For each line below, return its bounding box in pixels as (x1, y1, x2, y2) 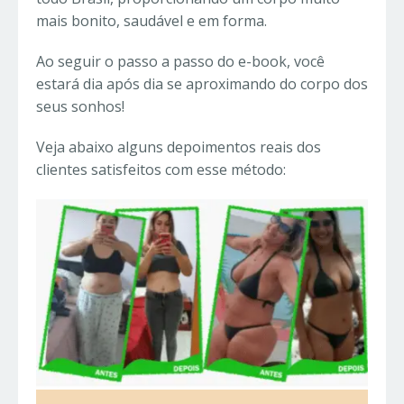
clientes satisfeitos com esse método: (36, 160, 286, 180)
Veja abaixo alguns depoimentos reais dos (36, 137, 321, 158)
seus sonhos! (36, 96, 124, 117)
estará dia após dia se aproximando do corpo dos (36, 74, 368, 95)
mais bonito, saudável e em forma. (36, 11, 267, 32)
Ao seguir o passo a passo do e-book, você (36, 51, 325, 72)
